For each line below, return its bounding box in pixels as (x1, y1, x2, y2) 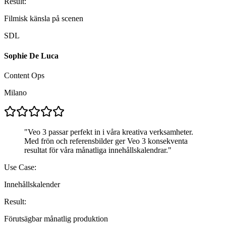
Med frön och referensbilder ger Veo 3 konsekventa (24, 137, 188, 145)
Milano (4, 88, 27, 97)
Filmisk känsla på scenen (4, 14, 83, 23)
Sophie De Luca (4, 51, 59, 60)
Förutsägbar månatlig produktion (4, 214, 108, 223)
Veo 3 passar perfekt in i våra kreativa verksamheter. (28, 128, 193, 136)
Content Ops (4, 71, 44, 80)
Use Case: (4, 163, 36, 172)
